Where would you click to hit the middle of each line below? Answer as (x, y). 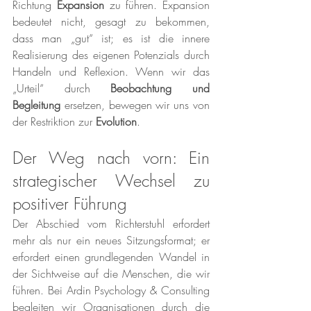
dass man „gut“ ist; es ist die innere (111, 39)
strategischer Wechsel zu (111, 181)
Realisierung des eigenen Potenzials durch (111, 55)
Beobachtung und (160, 89)
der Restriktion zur (54, 122)
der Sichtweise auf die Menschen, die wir (111, 274)
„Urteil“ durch (62, 89)
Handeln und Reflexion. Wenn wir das (111, 72)
